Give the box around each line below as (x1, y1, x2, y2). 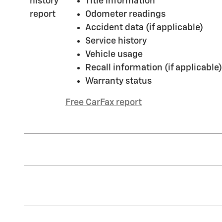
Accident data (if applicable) (85, 23, 203, 32)
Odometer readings (85, 9, 166, 19)
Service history (85, 36, 147, 46)
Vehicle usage (85, 50, 143, 59)
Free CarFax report (65, 98, 142, 107)
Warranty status (85, 76, 152, 86)
